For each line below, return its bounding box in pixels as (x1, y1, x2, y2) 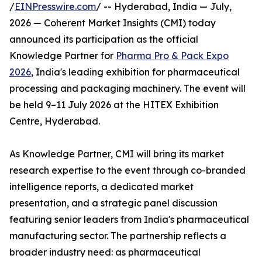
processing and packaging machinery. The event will (9, 82, 246, 94)
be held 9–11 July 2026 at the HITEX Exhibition (9, 99, 219, 111)
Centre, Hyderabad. (9, 115, 100, 127)
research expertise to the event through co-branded (9, 164, 246, 176)
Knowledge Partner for (9, 50, 116, 61)
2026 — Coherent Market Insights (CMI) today (9, 17, 216, 29)
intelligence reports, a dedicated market (9, 181, 194, 192)
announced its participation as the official (9, 33, 198, 45)
